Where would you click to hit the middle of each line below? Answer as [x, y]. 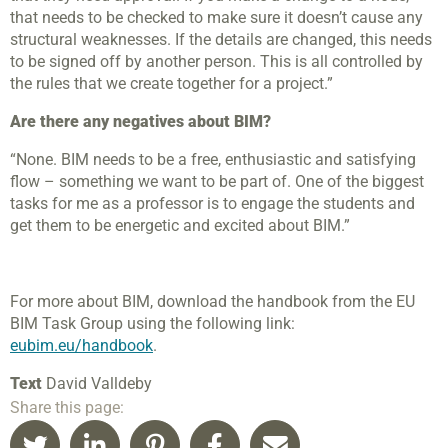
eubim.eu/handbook [81, 346]
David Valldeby [97, 384]
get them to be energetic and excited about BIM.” [180, 226]
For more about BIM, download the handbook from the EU [212, 302]
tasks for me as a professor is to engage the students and [212, 204]
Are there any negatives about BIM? [140, 122]
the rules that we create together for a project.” [171, 84]
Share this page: [67, 408]
